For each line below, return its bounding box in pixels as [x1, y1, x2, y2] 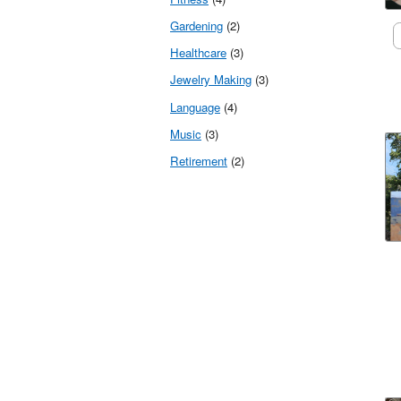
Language [170, 98, 220, 115]
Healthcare [170, 44, 226, 62]
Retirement [170, 152, 227, 170]
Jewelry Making [170, 71, 252, 89]
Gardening [170, 17, 223, 35]
